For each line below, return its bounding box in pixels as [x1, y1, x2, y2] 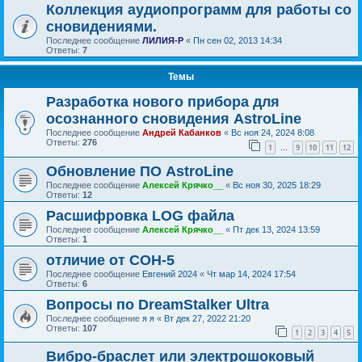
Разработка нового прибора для [46, 94, 280, 110]
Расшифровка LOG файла [46, 207, 234, 224]
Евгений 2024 [142, 268, 197, 279]
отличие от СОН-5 [46, 251, 175, 268]
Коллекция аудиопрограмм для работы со [46, 2, 351, 18]
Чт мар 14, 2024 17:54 [207, 268, 296, 279]
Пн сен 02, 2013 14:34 [193, 36, 282, 45]
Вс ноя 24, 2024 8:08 [231, 128, 314, 137]
